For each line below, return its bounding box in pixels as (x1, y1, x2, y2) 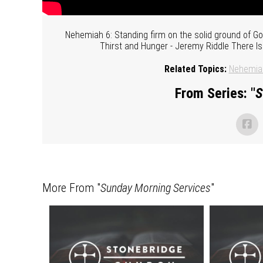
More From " (42, 180, 100, 195)
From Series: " (174, 85, 255, 102)
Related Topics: (164, 63, 227, 75)
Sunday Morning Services (100, 180, 211, 195)
